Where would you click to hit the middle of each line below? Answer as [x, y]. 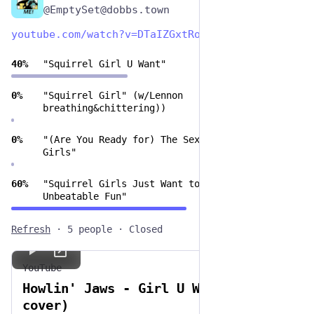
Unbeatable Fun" [85, 196]
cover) [46, 305]
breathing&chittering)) [104, 108]
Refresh [31, 229]
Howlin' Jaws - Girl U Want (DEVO [146, 288]
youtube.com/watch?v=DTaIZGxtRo [106, 34]
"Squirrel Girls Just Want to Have [135, 184]
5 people [90, 229]
